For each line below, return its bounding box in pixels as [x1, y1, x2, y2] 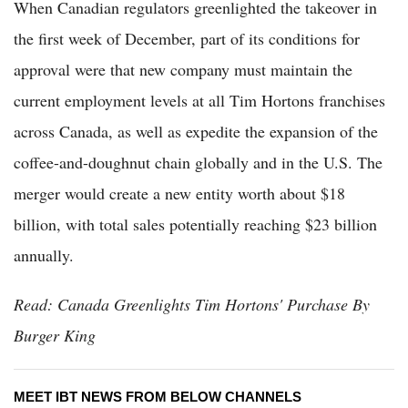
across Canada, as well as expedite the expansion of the [14, 120, 378, 143]
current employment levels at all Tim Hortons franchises [14, 89, 385, 112]
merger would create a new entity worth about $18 [14, 182, 345, 205]
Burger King [14, 324, 96, 347]
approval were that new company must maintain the [14, 58, 352, 81]
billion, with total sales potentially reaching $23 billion [14, 213, 377, 236]
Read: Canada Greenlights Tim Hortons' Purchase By [14, 293, 370, 316]
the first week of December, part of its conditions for [14, 27, 360, 50]
